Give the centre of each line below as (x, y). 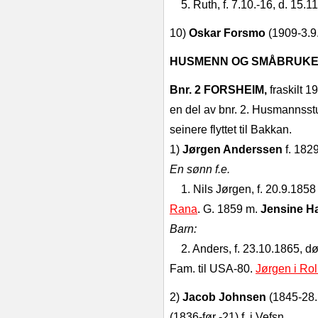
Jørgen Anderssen (234, 149)
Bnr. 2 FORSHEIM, (220, 90)
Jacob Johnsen (224, 297)
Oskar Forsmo (229, 33)
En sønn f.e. (200, 169)
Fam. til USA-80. (213, 269)
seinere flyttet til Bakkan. (231, 130)
